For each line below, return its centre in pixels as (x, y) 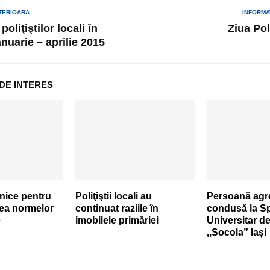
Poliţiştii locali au (113, 196)
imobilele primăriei (117, 220)
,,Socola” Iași (236, 232)
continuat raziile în (117, 208)
